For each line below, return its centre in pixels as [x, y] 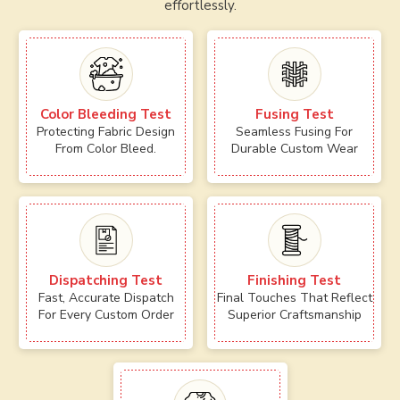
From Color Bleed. [106, 148]
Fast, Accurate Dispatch [106, 297]
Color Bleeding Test [106, 114]
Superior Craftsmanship [294, 314]
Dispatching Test [106, 280]
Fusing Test [294, 114]
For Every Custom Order [106, 314]
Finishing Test [294, 280]
